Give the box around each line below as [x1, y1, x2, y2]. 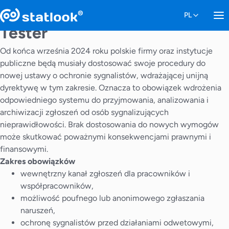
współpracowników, [20, 181, 94, 191]
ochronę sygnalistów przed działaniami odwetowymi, [20, 218, 214, 227]
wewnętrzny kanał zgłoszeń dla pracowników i [20, 169, 190, 178]
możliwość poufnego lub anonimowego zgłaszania [20, 193, 204, 203]
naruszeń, [20, 205, 55, 215]
